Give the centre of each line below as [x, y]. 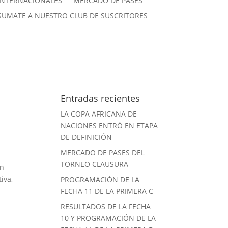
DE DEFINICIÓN [87, 137]
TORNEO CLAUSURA [95, 164]
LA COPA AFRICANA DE [99, 114]
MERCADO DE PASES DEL [103, 153]
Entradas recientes [101, 98]
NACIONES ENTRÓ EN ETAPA [109, 126]
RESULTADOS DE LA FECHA [106, 207]
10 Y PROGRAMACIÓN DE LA [108, 218]
